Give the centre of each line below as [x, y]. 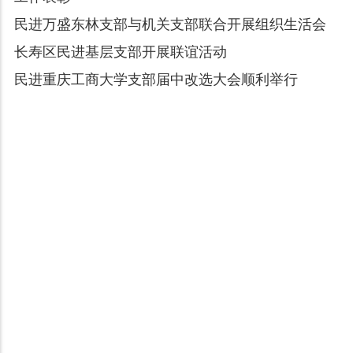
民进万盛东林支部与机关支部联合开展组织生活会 [170, 24]
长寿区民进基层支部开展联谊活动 [120, 52]
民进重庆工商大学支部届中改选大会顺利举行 [156, 80]
